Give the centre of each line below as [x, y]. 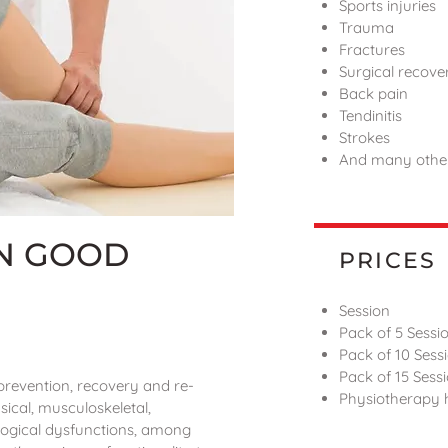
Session [364, 310]
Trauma [366, 27]
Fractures [372, 49]
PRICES [388, 260]
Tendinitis [370, 115]
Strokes [364, 137]
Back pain [373, 93]
